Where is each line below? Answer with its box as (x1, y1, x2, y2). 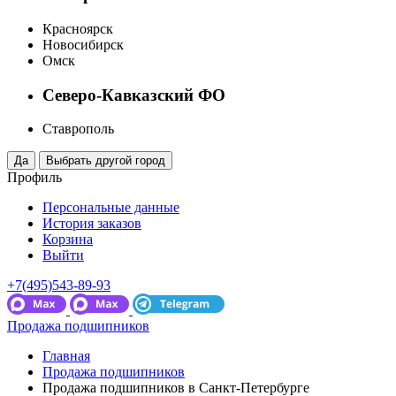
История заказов (42, 216, 141, 232)
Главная (42, 348, 90, 364)
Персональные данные (42, 200, 179, 216)
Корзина (42, 232, 93, 247)
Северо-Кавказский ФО (42, 85, 225, 104)
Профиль (7, 170, 62, 186)
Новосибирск (42, 36, 124, 52)
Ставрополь (42, 121, 114, 137)
